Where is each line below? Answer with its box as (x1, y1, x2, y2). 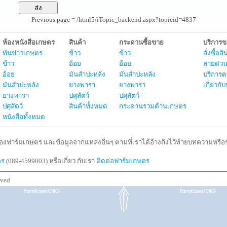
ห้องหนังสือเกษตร (3, 39, 55, 46)
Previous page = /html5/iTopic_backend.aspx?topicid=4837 (31, 16, 196, 23)
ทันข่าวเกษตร (3, 49, 43, 57)
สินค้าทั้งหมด (69, 102, 107, 110)
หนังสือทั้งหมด (3, 113, 45, 121)
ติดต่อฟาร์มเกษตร (96, 157, 149, 165)
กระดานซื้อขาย (119, 39, 164, 46)
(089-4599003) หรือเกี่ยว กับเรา (5, 157, 96, 165)
